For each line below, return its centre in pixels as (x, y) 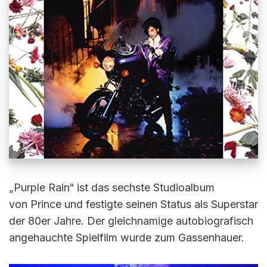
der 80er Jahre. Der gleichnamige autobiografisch (131, 221)
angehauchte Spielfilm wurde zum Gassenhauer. (128, 237)
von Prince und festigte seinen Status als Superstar (133, 204)
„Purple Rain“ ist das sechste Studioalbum (112, 187)
